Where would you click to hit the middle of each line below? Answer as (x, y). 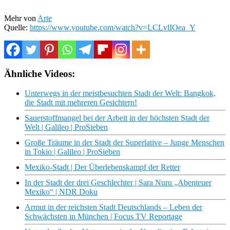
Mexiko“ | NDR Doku (61, 192)
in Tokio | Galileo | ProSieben (72, 152)
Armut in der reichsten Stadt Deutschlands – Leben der (113, 207)
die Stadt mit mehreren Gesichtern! (81, 103)
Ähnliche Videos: (40, 73)
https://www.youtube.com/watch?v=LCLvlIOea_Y (113, 27)
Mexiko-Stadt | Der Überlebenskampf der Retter (102, 167)
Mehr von (21, 18)
